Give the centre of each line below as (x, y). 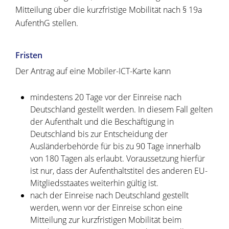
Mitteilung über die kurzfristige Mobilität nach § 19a (109, 10)
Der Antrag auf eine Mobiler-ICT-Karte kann (93, 71)
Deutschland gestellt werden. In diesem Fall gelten (121, 110)
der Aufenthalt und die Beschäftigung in (102, 122)
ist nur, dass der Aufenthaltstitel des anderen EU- (119, 171)
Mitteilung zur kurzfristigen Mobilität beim (106, 220)
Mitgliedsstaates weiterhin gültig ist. (94, 183)
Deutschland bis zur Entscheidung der (99, 134)
